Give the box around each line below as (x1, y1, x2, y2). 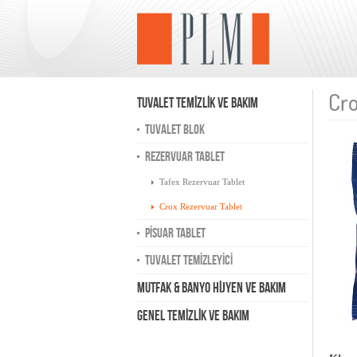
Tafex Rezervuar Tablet (159, 177, 245, 186)
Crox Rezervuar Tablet (159, 202, 242, 211)
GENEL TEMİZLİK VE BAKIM (137, 308, 249, 324)
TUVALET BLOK (145, 122, 205, 136)
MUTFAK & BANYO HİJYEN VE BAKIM (137, 280, 286, 296)
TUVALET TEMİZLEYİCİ (145, 253, 233, 267)
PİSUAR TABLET (145, 226, 206, 240)
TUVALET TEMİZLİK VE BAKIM (137, 95, 258, 111)
